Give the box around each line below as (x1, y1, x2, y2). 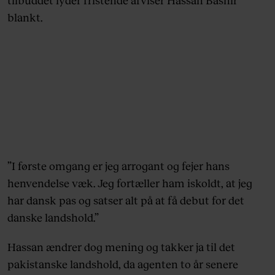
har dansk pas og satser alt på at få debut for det (7, 193, 244, 207)
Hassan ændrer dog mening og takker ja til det (7, 240, 235, 254)
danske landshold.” (7, 211, 99, 225)
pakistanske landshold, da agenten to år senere (7, 257, 238, 271)
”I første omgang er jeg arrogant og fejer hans (7, 159, 230, 173)
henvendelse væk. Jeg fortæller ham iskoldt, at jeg (7, 176, 252, 190)
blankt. (7, 10, 42, 25)
